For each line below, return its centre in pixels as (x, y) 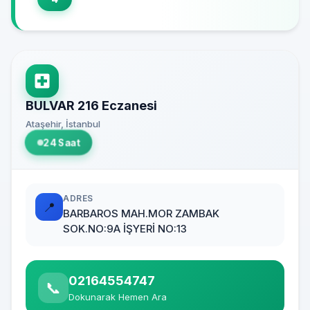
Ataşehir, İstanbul (63, 124)
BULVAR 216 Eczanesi (91, 106)
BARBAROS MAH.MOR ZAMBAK (141, 213)
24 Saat (61, 143)
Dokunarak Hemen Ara (118, 297)
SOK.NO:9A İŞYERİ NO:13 (125, 229)
